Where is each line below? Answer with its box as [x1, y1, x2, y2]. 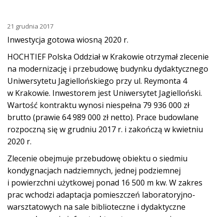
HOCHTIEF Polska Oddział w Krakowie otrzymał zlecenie [7, 51, 209, 62]
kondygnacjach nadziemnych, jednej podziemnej [7, 165, 181, 176]
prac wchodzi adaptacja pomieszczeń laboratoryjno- [7, 189, 195, 200]
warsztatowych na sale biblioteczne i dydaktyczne [7, 201, 186, 212]
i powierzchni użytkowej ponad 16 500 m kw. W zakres [7, 177, 202, 188]
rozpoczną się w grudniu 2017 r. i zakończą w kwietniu [7, 124, 203, 135]
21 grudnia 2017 [7, 22, 53, 31]
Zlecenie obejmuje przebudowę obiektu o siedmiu [7, 153, 187, 164]
